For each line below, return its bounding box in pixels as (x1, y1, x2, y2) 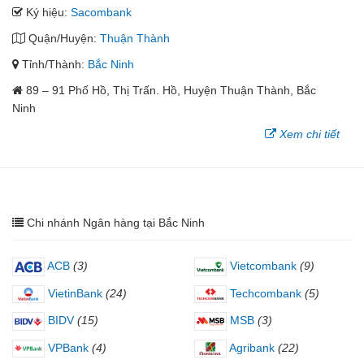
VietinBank (45, 286, 102, 300)
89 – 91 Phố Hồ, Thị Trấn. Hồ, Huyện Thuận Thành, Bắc (26, 84, 316, 97)
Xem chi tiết (279, 128, 340, 141)
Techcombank (227, 286, 301, 300)
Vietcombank (227, 259, 297, 272)
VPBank (45, 340, 89, 354)
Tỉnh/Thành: (19, 58, 88, 71)
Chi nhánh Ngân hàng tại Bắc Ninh (27, 216, 205, 229)
